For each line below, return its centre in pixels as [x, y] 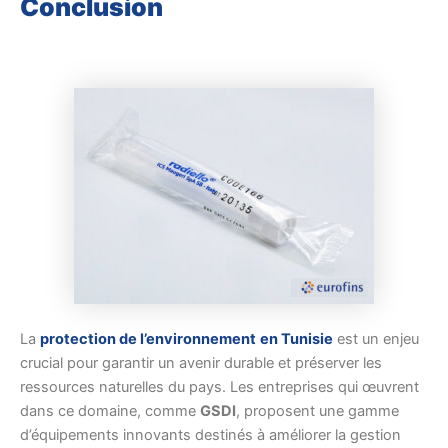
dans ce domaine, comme [110, 411]
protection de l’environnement [148, 339]
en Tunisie [296, 339]
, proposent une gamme [317, 411]
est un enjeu [376, 339]
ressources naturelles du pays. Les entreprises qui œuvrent [219, 387]
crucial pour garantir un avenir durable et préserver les [201, 363]
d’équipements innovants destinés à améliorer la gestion [210, 435]
